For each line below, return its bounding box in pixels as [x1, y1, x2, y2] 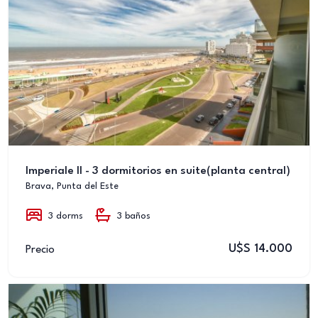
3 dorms [48, 212, 83, 221]
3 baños [117, 212, 150, 221]
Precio [26, 243, 55, 256]
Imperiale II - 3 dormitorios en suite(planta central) [26, 165, 290, 177]
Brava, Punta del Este [26, 182, 119, 191]
